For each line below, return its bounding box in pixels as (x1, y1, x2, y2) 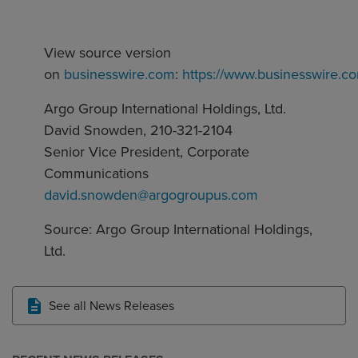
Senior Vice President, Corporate (44, 141, 249, 163)
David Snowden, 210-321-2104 (44, 120, 233, 141)
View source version (44, 42, 171, 64)
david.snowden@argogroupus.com (44, 185, 258, 206)
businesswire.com (64, 64, 175, 86)
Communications (44, 163, 149, 185)
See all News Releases (49, 296, 174, 316)
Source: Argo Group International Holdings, (44, 219, 312, 241)
